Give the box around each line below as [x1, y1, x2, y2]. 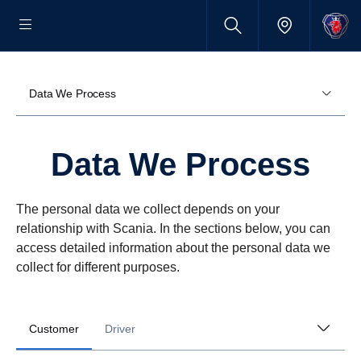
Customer [29, 322, 79, 335]
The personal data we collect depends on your [16, 202, 280, 216]
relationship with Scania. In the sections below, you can [16, 222, 330, 235]
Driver [105, 322, 135, 335]
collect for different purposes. [16, 260, 180, 274]
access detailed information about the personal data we [16, 241, 330, 255]
